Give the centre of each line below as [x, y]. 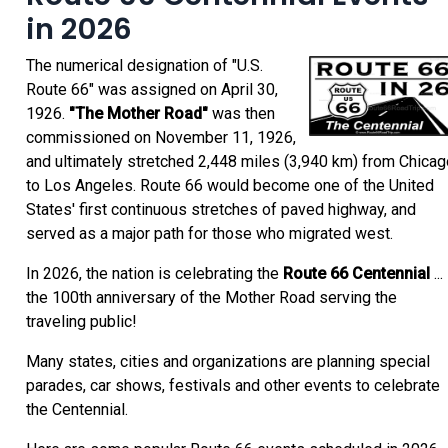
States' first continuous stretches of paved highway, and [221, 210]
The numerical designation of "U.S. [144, 66]
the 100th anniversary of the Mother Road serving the [211, 298]
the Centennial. [77, 410]
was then [241, 114]
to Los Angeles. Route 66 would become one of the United [230, 186]
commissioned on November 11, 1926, [161, 138]
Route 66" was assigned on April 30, [152, 90]
